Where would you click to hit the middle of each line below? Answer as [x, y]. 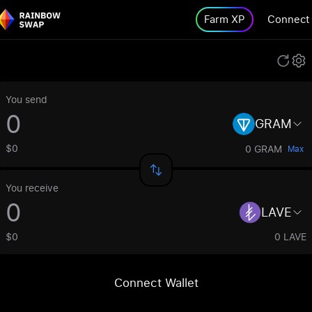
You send [26, 99]
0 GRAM [264, 149]
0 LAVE [290, 236]
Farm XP [225, 19]
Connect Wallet [156, 282]
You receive [32, 188]
